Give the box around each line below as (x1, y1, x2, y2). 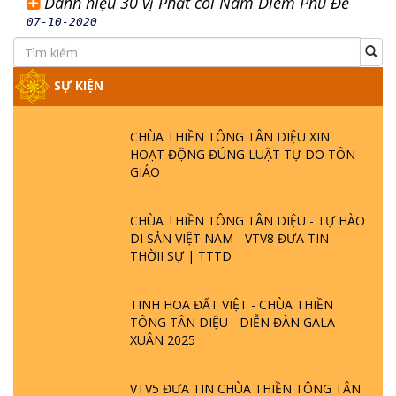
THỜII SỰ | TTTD (130, 247, 232, 264)
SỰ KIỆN (50, 76, 103, 94)
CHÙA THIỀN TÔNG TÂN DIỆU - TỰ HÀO (130, 212, 365, 229)
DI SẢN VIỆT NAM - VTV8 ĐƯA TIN (130, 230, 329, 247)
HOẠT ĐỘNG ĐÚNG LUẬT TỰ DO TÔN (130, 146, 355, 163)
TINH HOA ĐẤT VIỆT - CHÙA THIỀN (130, 296, 333, 313)
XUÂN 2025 (130, 331, 195, 348)
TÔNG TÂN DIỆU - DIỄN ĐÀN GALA (130, 314, 335, 331)
